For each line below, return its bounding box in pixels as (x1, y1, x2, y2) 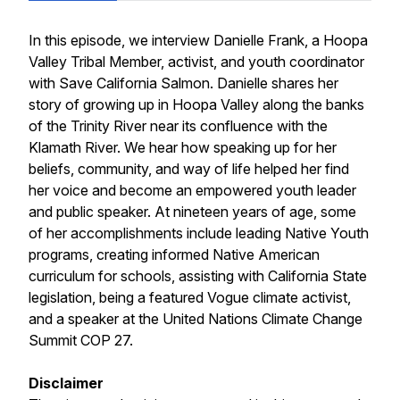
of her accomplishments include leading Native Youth (29, 224, 369, 242)
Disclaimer (29, 374, 104, 392)
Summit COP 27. (29, 331, 133, 349)
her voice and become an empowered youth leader (29, 181, 356, 199)
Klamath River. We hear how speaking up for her (29, 138, 337, 156)
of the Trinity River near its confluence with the (29, 117, 328, 135)
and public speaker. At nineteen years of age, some (29, 203, 356, 221)
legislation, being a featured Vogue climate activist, (29, 288, 351, 306)
